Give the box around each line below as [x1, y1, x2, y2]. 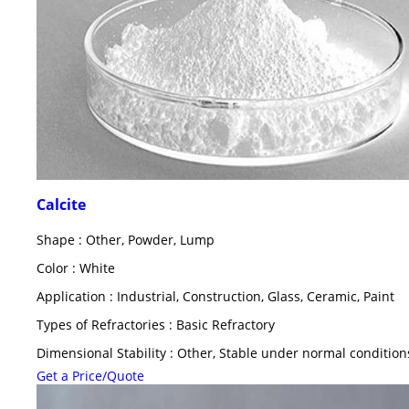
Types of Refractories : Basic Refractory [37, 316, 275, 334]
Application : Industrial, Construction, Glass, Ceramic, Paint [37, 288, 394, 306]
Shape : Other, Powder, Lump [37, 231, 215, 249]
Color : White [37, 259, 115, 278]
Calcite [37, 194, 86, 215]
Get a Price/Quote [37, 367, 144, 385]
